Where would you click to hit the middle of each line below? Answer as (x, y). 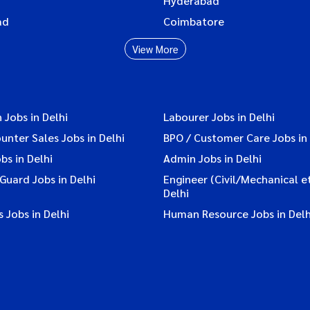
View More (155, 48)
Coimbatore (194, 21)
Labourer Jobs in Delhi (219, 116)
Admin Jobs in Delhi (212, 158)
